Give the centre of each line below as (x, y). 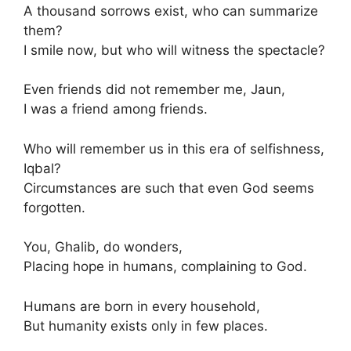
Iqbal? (42, 168)
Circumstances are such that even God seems (169, 188)
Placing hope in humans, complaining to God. (165, 266)
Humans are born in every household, (142, 306)
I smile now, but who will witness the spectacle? (174, 50)
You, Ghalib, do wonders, (103, 247)
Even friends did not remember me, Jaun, (154, 89)
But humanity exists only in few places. (146, 326)
